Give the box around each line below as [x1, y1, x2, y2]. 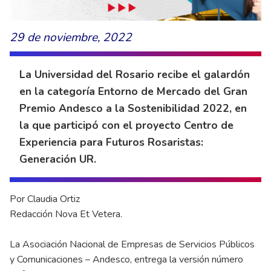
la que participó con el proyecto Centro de [19, 118, 233, 133]
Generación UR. [19, 152, 96, 167]
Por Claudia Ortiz [10, 192, 80, 206]
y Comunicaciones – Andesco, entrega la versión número [10, 253, 243, 267]
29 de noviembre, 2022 [10, 30, 132, 46]
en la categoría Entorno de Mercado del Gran [19, 84, 247, 99]
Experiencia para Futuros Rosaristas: [19, 135, 203, 150]
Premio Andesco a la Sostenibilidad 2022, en [19, 101, 247, 116]
